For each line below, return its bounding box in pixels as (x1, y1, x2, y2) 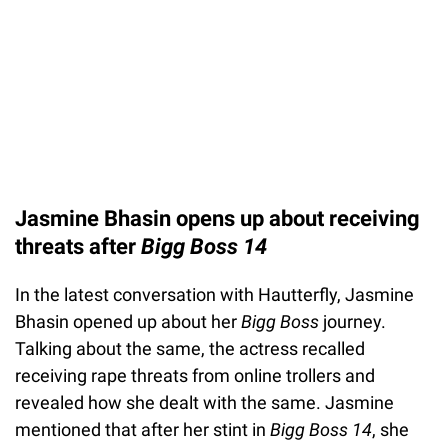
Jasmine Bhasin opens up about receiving (15, 205, 420, 231)
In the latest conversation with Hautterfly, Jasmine (15, 283, 414, 305)
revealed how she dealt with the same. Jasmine (15, 391, 394, 413)
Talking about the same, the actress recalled (15, 337, 365, 359)
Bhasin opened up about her (15, 310, 241, 332)
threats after (15, 233, 141, 259)
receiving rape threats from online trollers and (15, 364, 375, 386)
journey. (319, 310, 386, 332)
